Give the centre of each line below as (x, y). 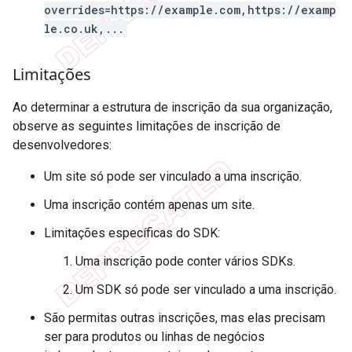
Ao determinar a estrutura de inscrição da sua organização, (172, 107)
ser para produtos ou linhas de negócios (154, 336)
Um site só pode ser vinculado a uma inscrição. (173, 176)
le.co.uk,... (84, 28)
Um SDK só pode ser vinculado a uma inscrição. (206, 289)
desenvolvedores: (62, 145)
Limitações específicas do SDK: (132, 233)
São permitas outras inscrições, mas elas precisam (185, 317)
